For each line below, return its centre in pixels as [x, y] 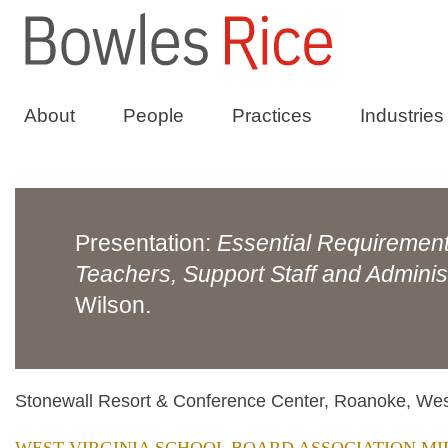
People [153, 115]
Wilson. [113, 305]
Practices [272, 115]
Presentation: [146, 243]
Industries [402, 115]
